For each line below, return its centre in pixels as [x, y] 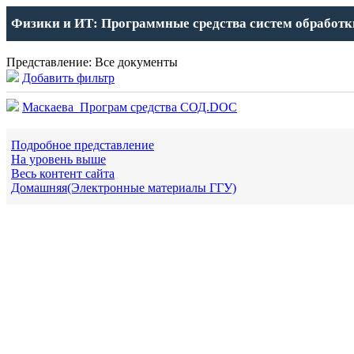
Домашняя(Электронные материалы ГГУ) [124, 188]
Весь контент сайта [63, 173]
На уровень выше [58, 159]
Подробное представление [83, 145]
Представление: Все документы [92, 62]
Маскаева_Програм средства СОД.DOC [130, 107]
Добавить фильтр [68, 78]
